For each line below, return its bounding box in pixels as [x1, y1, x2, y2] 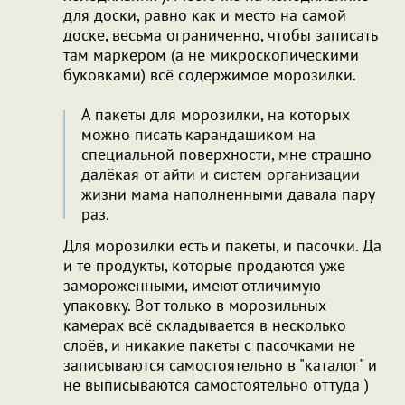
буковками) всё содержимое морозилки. [63, 63, 356, 85]
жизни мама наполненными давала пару [81, 183, 374, 204]
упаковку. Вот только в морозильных [63, 294, 326, 316]
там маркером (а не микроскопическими [63, 43, 359, 65]
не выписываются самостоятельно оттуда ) [63, 373, 369, 395]
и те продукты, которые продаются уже [63, 254, 345, 276]
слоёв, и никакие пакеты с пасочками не [63, 334, 355, 355]
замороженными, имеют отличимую [63, 274, 321, 296]
